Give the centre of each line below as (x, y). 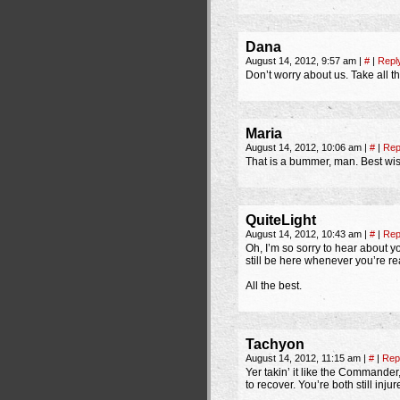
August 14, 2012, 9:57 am (302, 61)
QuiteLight (281, 220)
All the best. (274, 286)
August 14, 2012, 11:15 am (304, 358)
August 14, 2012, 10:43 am (305, 234)
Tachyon (275, 344)
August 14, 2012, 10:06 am (305, 147)
